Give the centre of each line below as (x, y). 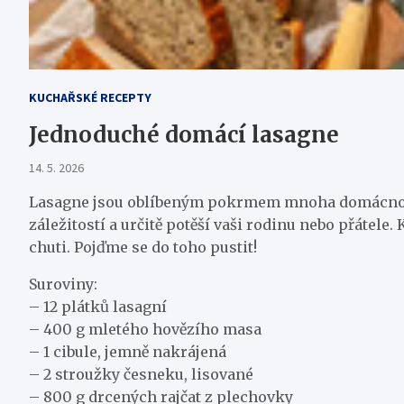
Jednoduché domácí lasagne (184, 135)
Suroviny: (63, 284)
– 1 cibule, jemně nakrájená (128, 352)
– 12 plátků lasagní (98, 307)
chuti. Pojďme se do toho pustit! (143, 247)
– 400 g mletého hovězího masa (145, 329)
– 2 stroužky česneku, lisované (141, 374)
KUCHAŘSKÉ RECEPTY (90, 97)
